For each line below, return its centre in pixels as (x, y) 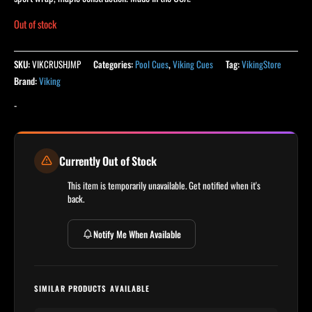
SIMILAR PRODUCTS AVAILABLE (92, 289)
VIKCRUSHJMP (56, 64)
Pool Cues (152, 64)
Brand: (26, 81)
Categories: (114, 64)
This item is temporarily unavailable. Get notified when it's (164, 186)
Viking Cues (193, 64)
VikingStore (262, 64)
